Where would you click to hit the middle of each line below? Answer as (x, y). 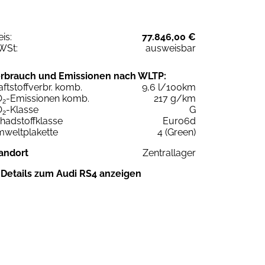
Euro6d (179, 121)
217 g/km (175, 98)
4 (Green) (177, 132)
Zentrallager (169, 153)
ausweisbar (171, 48)
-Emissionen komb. (48, 98)
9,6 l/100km (169, 87)
